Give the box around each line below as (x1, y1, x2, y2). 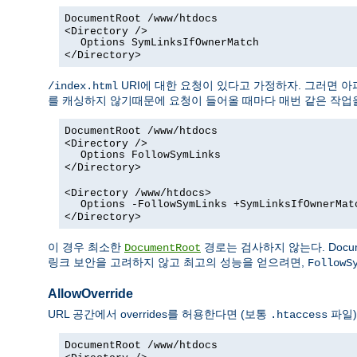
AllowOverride (48, 287, 133, 301)
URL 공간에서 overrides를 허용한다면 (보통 (48, 307, 270, 320)
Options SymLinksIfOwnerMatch (80, 37, 259, 49)
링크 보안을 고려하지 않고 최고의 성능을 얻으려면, (48, 256, 308, 269)
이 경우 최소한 (48, 241, 124, 254)
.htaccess (270, 308, 328, 321)
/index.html (48, 80, 118, 93)
